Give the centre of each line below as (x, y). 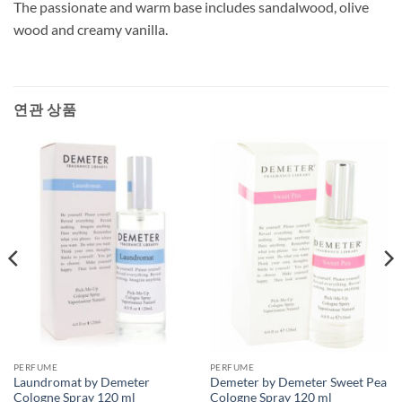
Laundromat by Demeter (81, 382)
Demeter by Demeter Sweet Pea (298, 382)
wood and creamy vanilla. (91, 29)
